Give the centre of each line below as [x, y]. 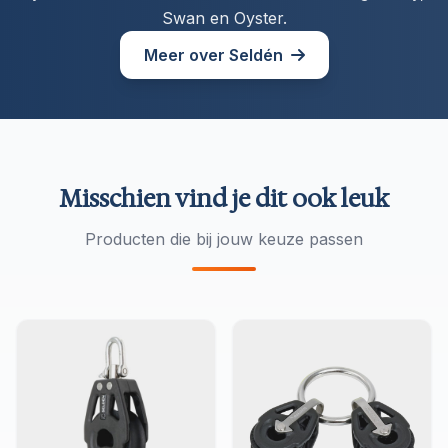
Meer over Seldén [213, 55]
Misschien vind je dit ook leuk [224, 199]
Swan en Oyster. [224, 18]
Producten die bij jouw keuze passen [224, 239]
